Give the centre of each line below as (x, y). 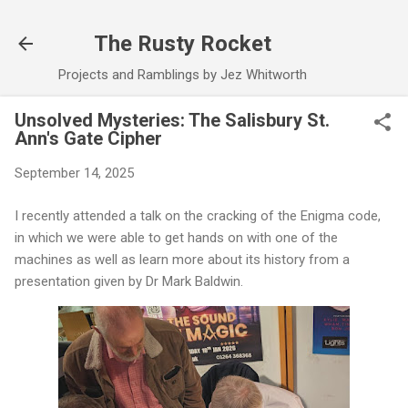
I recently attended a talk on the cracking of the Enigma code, (198, 215)
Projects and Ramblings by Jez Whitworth (183, 75)
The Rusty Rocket (183, 44)
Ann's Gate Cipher (88, 138)
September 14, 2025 (74, 173)
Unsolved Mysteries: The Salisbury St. (172, 120)
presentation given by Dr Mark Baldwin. (131, 281)
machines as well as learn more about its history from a (182, 259)
